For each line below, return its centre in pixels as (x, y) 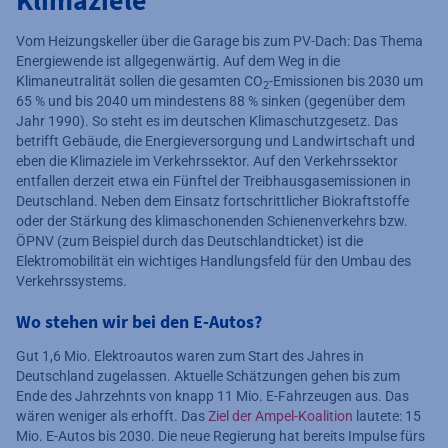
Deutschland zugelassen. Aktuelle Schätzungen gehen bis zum (208, 376)
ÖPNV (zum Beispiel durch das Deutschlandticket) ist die (189, 241)
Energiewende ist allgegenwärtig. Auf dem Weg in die (178, 61)
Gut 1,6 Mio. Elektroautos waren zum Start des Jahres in (190, 356)
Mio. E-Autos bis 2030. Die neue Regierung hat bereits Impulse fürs (220, 436)
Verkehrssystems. (71, 281)
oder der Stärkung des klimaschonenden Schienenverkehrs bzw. (212, 221)
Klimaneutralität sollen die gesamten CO (139, 81)
